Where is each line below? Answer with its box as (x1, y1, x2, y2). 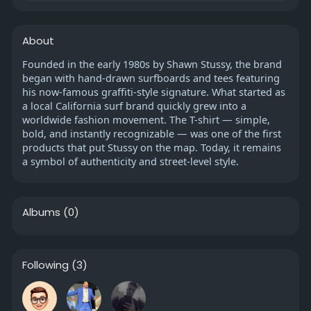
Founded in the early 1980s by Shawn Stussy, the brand (22, 56, 282, 71)
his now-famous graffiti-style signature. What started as (22, 84, 285, 99)
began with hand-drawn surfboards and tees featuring (22, 70, 280, 85)
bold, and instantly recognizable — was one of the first (22, 126, 281, 140)
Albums (22, 204, 60, 219)
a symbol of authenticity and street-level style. (22, 153, 239, 168)
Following (22, 257, 69, 272)
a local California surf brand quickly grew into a (22, 98, 246, 112)
